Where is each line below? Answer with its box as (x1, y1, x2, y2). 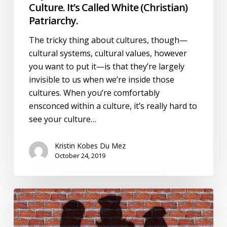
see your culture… (28, 113, 96, 125)
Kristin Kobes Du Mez (54, 141, 126, 151)
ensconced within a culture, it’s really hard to (28, 100, 197, 112)
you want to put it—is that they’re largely (28, 61, 184, 72)
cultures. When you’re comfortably (28, 87, 160, 99)
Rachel (13, 188, 38, 200)
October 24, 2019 (54, 151, 105, 161)
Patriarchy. (28, 14, 78, 28)
